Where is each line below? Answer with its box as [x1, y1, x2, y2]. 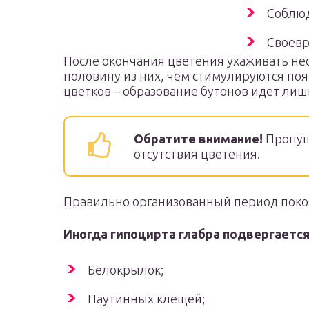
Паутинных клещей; [88, 292, 205, 306]
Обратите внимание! [134, 132, 263, 146]
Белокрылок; [88, 263, 163, 277]
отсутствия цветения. [134, 147, 260, 161]
